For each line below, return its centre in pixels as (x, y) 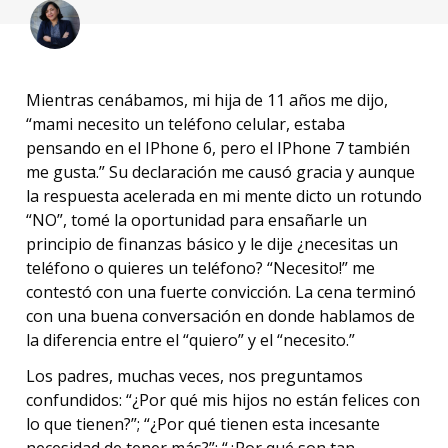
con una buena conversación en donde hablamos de (220, 315)
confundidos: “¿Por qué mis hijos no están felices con (222, 400)
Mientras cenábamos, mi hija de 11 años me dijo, (206, 99)
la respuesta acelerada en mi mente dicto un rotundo (223, 195)
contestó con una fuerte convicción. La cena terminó (220, 291)
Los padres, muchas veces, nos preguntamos (194, 376)
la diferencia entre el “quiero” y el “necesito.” (190, 339)
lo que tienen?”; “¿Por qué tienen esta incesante (202, 424)
